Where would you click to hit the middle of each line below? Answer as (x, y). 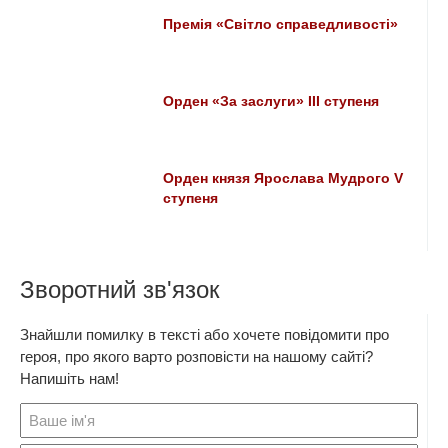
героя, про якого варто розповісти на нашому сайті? (196, 356)
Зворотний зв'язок (120, 289)
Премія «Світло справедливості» (281, 24)
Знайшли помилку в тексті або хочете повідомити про (204, 334)
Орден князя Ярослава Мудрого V (283, 178)
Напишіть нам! (69, 378)
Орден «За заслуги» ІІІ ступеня (271, 101)
